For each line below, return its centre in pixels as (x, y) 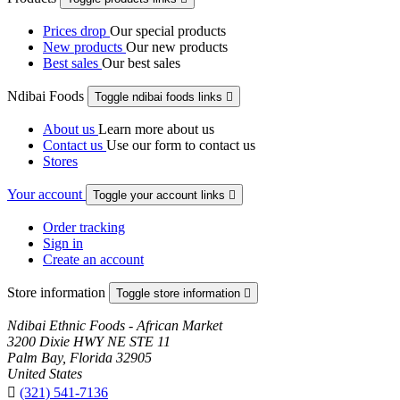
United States (45, 373)
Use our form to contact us (181, 145)
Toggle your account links (161, 195)
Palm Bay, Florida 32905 (79, 357)
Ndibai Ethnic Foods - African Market (115, 325)
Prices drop (76, 30)
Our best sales (141, 62)
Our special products (168, 30)
